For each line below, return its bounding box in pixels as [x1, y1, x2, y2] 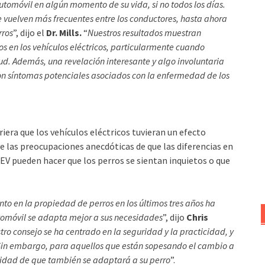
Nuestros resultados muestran [88, 27, 201, 38]
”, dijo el [13, 27, 46, 38]
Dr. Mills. [46, 27, 82, 38]
